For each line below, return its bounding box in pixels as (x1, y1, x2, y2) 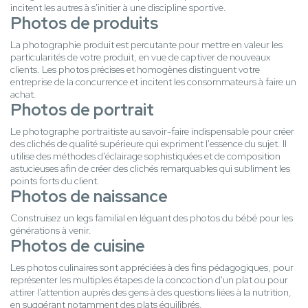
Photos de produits (10, 12, 158, 34)
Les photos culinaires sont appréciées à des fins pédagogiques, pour (10, 261, 294, 274)
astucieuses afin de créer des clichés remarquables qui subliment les (10, 162, 290, 175)
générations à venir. (10, 224, 91, 237)
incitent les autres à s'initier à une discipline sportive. (10, 1, 226, 14)
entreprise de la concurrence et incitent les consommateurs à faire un (10, 76, 296, 89)
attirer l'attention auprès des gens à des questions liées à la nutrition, (10, 286, 291, 299)
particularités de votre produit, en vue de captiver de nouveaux (10, 51, 270, 64)
